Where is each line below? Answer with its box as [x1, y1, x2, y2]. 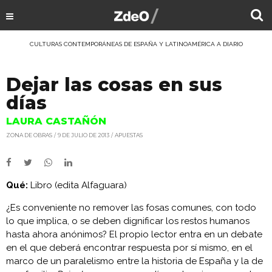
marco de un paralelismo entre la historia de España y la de [6, 256, 263, 267]
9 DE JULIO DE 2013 [58, 132, 109, 139]
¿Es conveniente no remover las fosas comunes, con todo [6, 202, 256, 213]
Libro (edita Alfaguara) [28, 180, 127, 191]
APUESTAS [115, 132, 143, 139]
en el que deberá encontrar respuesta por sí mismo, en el [6, 242, 253, 253]
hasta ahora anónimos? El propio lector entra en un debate [6, 229, 262, 240]
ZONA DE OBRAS [6, 132, 52, 139]
